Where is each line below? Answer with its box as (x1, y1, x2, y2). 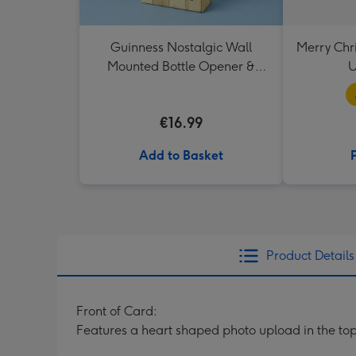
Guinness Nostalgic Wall (110, 40, 252, 55)
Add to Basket (139, 148, 223, 163)
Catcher (158, 78, 204, 93)
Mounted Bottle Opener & (107, 59, 255, 74)
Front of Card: (76, 304, 157, 319)
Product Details (265, 248, 354, 263)
